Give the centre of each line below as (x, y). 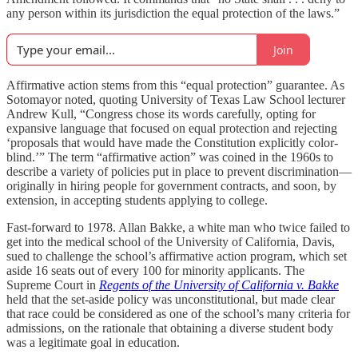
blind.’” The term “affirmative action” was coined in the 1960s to (170, 157)
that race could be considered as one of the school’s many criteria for (178, 314)
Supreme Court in (53, 285)
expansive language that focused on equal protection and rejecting (172, 128)
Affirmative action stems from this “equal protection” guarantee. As (175, 85)
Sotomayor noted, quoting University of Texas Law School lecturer (176, 99)
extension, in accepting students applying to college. (137, 200)
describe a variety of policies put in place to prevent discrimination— (179, 171)
